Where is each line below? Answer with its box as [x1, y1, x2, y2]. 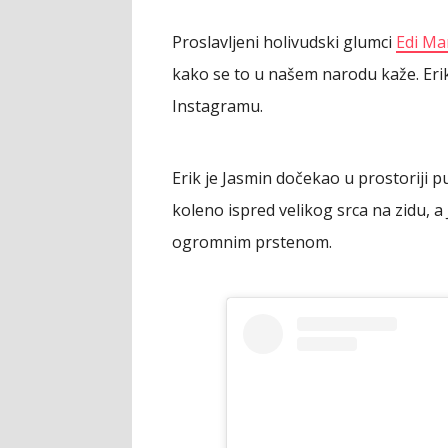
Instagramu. [172, 94, 263, 117]
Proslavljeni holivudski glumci [172, 30, 396, 53]
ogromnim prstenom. [172, 230, 332, 253]
